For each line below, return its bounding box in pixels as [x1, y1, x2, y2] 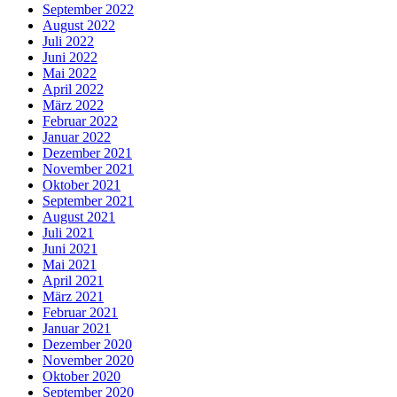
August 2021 [43, 208, 115, 224]
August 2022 [43, 17, 115, 33]
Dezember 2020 [43, 336, 132, 352]
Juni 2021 [43, 240, 97, 256]
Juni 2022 [43, 49, 97, 65]
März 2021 [43, 288, 104, 304]
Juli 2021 [43, 224, 94, 240]
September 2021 [43, 192, 134, 208]
